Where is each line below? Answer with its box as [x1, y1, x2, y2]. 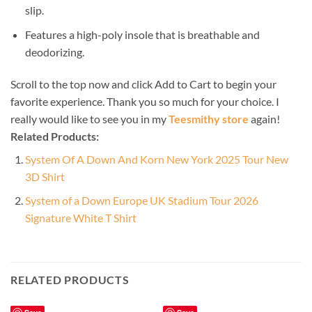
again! [249, 111, 280, 125]
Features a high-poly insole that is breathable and [24, 28, 260, 42]
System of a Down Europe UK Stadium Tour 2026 [24, 194, 258, 208]
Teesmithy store [169, 111, 249, 125]
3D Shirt [24, 169, 65, 183]
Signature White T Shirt [24, 211, 136, 225]
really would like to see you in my [10, 111, 169, 125]
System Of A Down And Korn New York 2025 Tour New [24, 152, 288, 166]
